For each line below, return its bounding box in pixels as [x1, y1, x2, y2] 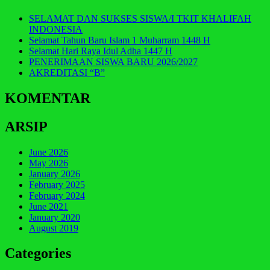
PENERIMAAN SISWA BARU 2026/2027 [29, 56, 198, 67]
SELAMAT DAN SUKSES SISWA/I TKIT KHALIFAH [29, 13, 251, 24]
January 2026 [29, 168, 80, 179]
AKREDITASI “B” [29, 67, 105, 78]
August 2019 [29, 222, 78, 233]
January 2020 [29, 212, 80, 222]
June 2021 [29, 201, 68, 212]
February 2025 [29, 179, 85, 190]
